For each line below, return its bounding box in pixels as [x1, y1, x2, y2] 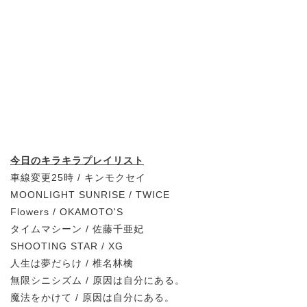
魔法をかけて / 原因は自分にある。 [10, 291, 175, 303]
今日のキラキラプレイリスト [10, 154, 144, 166]
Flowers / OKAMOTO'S [10, 206, 123, 217]
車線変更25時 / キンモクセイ [10, 171, 146, 183]
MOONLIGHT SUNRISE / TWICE [10, 188, 170, 200]
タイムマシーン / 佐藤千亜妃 [10, 223, 144, 234]
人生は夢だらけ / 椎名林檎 [10, 257, 134, 269]
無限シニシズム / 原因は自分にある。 [10, 274, 185, 286]
